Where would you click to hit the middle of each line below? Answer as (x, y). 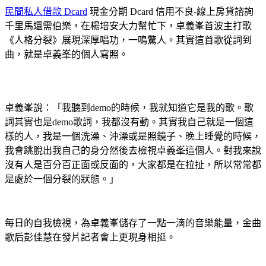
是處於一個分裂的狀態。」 (62, 179)
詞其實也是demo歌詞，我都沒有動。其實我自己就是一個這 (129, 122)
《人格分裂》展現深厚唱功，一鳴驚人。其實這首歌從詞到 (128, 40)
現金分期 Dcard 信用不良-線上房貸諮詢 (170, 12)
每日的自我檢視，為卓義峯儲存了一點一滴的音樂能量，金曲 (133, 223)
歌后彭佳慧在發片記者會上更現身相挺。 (90, 237)
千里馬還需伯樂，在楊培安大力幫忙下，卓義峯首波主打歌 (128, 26)
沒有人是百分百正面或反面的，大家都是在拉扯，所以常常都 (133, 165)
